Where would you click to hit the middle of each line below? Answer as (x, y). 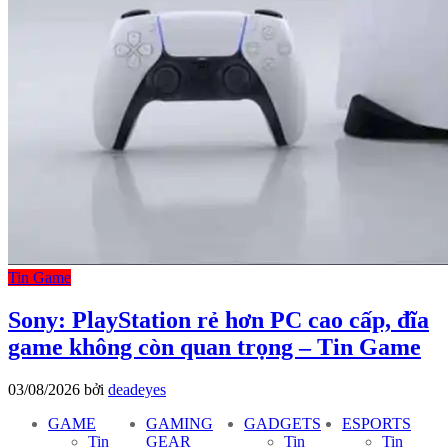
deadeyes (137, 389)
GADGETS (282, 423)
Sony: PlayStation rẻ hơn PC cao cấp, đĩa (218, 319)
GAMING (179, 423)
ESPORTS (376, 423)
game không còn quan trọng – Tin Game (214, 346)
